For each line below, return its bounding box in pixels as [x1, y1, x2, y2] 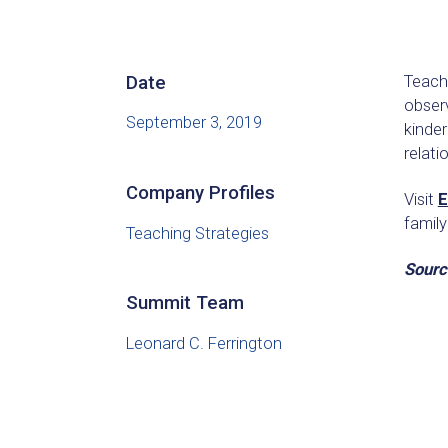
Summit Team [126, 291, 245, 314]
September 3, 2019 [126, 113, 263, 133]
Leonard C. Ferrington [126, 333, 283, 353]
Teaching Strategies [126, 223, 270, 243]
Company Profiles [126, 181, 276, 204]
